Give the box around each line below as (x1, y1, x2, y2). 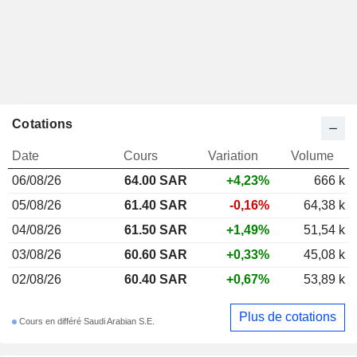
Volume (290, 148, 334, 163)
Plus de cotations (239, 310, 336, 324)
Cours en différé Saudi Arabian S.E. (17, 316, 155, 327)
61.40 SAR (124, 198, 187, 212)
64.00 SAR (124, 173, 187, 187)
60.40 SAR (124, 272, 187, 286)
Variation (208, 148, 258, 163)
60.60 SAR (124, 247, 187, 261)
